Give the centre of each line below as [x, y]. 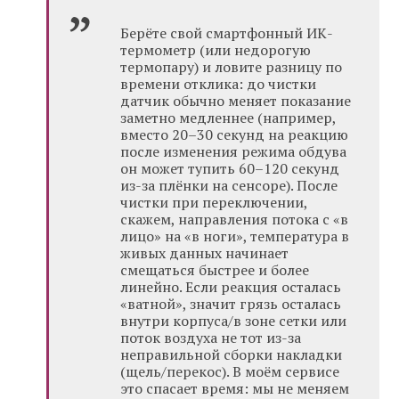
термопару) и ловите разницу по [232, 67]
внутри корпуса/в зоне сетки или [234, 321]
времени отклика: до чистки [219, 84]
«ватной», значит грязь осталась [231, 304]
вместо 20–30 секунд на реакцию [235, 135]
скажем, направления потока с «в [235, 220]
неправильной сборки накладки [232, 355]
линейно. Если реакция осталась [231, 287]
